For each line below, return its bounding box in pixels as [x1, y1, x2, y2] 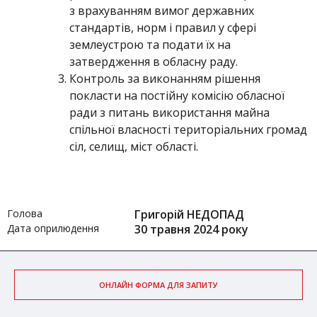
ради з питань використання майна [69, 105, 270, 120]
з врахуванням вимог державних [69, 3, 254, 18]
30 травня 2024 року [134, 221, 248, 237]
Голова [7, 207, 42, 220]
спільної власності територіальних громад [69, 122, 307, 137]
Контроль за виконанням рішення [69, 71, 260, 86]
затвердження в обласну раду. [69, 54, 238, 69]
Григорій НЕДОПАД [134, 207, 244, 222]
